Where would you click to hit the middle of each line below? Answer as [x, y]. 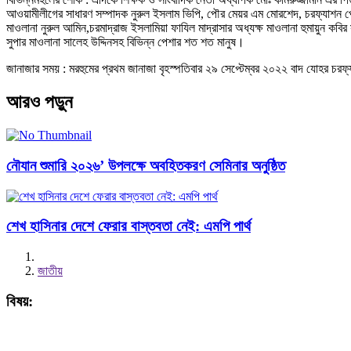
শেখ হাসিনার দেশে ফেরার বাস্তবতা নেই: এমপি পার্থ [128, 226]
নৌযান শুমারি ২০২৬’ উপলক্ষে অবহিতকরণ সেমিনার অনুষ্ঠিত [146, 165]
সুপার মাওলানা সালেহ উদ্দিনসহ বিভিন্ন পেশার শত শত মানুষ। [125, 42]
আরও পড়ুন [44, 102]
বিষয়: [20, 301]
